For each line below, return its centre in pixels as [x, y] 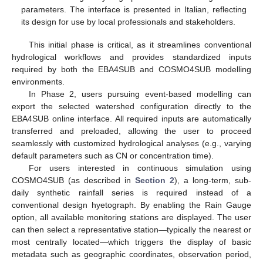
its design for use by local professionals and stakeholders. [129, 22]
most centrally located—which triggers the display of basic [131, 242]
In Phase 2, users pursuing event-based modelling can [140, 94]
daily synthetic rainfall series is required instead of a [131, 192]
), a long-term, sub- [213, 180]
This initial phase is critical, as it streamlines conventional [140, 44]
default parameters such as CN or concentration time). [113, 155]
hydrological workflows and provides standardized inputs [131, 57]
